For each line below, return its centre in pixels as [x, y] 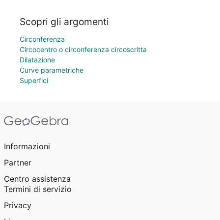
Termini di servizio [38, 189]
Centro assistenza [37, 179]
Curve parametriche [52, 70]
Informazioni [27, 146]
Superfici [34, 80]
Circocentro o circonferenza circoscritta [83, 49]
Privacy [18, 205]
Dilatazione [37, 60]
